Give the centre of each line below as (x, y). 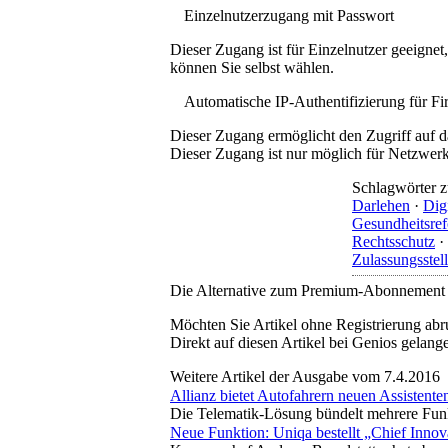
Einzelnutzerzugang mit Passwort (289, 15)
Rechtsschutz (393, 241)
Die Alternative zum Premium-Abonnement (307, 290)
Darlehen (381, 205)
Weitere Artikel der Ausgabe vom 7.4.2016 (305, 376)
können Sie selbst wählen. (252, 67)
